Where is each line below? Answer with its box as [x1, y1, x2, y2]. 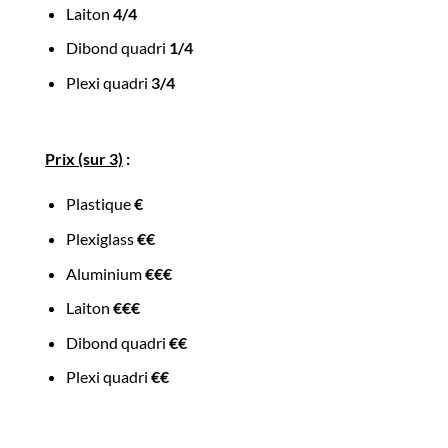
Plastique [65, 194, 134, 214]
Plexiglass [65, 229, 137, 249]
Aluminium [65, 263, 145, 283]
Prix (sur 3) [45, 148, 123, 168]
